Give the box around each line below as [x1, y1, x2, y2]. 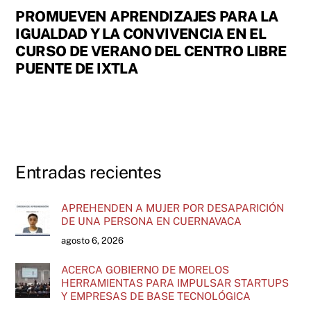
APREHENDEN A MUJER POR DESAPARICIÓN [60, 201, 284, 214]
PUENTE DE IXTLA [15, 59, 138, 77]
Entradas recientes [15, 162, 162, 183]
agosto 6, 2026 [60, 235, 124, 246]
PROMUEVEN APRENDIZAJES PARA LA [15, 7, 278, 25]
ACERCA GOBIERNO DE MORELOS [60, 263, 229, 276]
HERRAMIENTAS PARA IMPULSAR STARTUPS [60, 276, 289, 289]
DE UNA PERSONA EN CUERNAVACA [60, 215, 242, 227]
